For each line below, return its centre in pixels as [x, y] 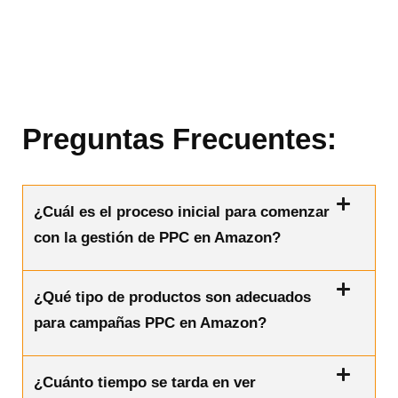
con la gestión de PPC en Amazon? [157, 237]
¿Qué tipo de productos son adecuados [172, 297]
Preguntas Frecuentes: [179, 139]
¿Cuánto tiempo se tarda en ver [145, 382]
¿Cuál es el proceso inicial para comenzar [182, 211]
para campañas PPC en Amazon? [150, 322]
